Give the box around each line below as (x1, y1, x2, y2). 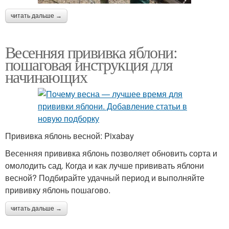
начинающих (5, 65, 87, 87)
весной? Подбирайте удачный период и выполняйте (5, 171, 204, 184)
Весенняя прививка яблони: (5, 40, 177, 63)
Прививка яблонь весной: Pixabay (5, 129, 134, 142)
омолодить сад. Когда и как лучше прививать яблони (5, 159, 204, 171)
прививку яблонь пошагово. (5, 184, 110, 196)
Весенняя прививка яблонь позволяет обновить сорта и (5, 147, 217, 159)
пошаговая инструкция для (5, 53, 173, 75)
